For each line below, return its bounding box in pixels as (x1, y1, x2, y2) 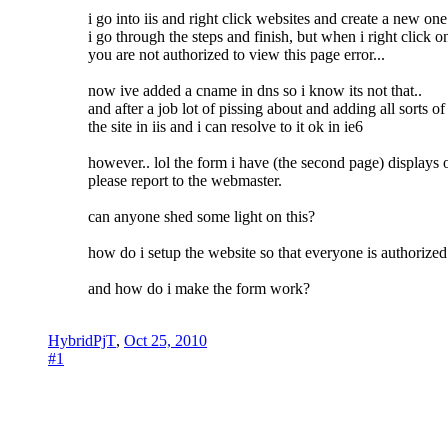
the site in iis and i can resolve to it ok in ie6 (88, 118, 367, 136)
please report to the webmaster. (88, 172, 282, 190)
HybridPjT (48, 332, 116, 350)
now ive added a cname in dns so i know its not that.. (88, 82, 422, 100)
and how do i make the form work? (88, 280, 310, 298)
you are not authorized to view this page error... (88, 46, 385, 64)
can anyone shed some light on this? (88, 208, 315, 226)
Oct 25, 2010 (124, 332, 207, 350)
